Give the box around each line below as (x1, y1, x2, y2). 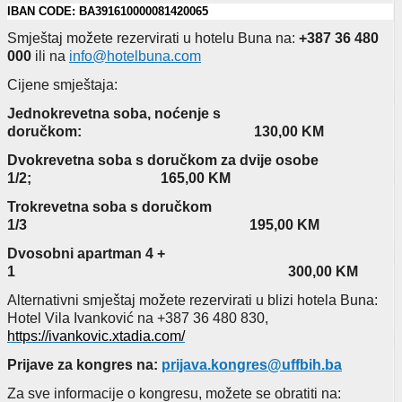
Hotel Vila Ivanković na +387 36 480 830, (7, 310, 268, 326)
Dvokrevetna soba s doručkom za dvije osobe (7, 152, 319, 168)
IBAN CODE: (7, 4, 75, 18)
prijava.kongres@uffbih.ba (162, 356, 342, 372)
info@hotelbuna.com (69, 48, 201, 64)
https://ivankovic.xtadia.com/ (7, 328, 185, 344)
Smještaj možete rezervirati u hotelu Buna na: (7, 30, 299, 46)
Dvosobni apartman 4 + (7, 245, 165, 261)
